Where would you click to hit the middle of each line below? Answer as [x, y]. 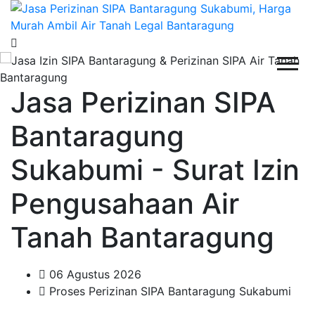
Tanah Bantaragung [142, 237]
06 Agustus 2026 [94, 274]
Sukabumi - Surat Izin [155, 170]
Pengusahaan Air [125, 204]
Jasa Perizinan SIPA [143, 102]
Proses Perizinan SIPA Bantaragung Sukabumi [168, 291]
